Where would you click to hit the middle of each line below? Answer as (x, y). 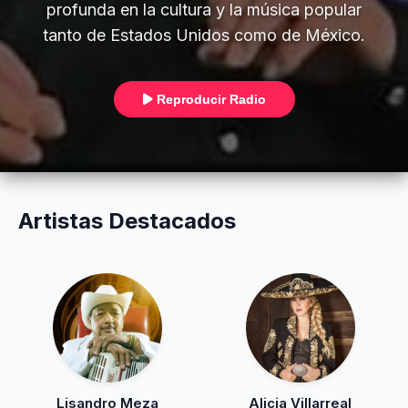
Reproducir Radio (209, 99)
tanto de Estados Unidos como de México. (204, 35)
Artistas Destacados (127, 221)
